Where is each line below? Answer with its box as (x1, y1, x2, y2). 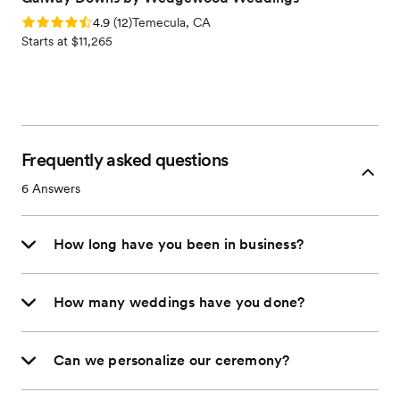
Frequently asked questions (21, 149, 229, 171)
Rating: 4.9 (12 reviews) (21, 14, 154, 29)
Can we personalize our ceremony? (54, 352, 290, 370)
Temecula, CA (132, 15, 211, 30)
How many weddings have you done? (54, 294, 305, 312)
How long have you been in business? (54, 236, 304, 254)
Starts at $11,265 (21, 34, 112, 49)
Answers (29, 181, 80, 196)
